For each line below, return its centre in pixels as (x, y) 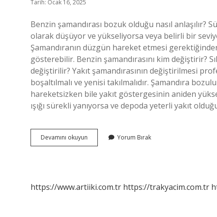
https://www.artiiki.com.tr (76, 187)
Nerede (98, 154)
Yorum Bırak (134, 137)
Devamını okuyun (64, 137)
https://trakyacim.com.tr (166, 187)
